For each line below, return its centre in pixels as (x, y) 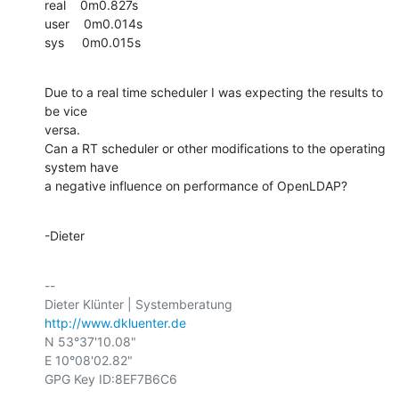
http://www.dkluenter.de (115, 322)
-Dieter (65, 235)
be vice (66, 110)
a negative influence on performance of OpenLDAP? (196, 185)
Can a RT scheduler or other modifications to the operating (215, 148)
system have (81, 167)
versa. (62, 129)
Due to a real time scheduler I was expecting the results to (214, 92)
